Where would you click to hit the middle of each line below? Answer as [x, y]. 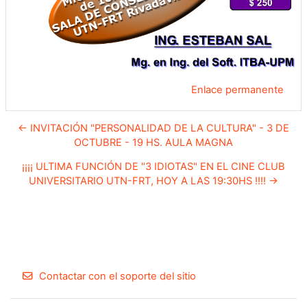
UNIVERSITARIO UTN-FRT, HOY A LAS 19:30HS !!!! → [153, 181]
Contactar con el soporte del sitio [118, 277]
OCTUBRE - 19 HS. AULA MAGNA [153, 142]
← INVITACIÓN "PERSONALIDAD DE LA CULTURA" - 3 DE [153, 128]
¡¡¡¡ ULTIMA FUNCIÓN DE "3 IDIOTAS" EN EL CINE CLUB [153, 166]
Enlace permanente [237, 89]
